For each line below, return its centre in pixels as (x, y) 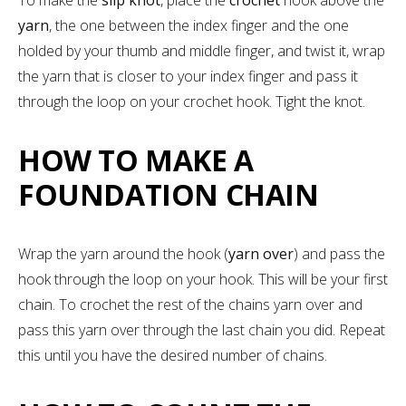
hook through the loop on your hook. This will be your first (203, 279)
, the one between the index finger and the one (199, 25)
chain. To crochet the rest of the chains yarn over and (190, 304)
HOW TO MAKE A (136, 159)
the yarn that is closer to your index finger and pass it (188, 76)
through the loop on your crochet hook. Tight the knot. (192, 101)
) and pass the (339, 253)
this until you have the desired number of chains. (174, 355)
